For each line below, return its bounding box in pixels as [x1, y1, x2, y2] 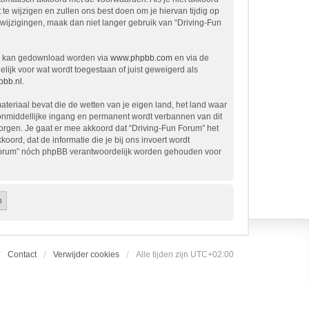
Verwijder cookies [53, 250, 119, 259]
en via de [172, 53, 209, 63]
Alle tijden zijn [136, 250, 190, 259]
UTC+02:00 [190, 250, 234, 259]
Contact [8, 250, 37, 259]
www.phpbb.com [110, 53, 172, 63]
